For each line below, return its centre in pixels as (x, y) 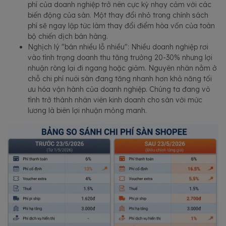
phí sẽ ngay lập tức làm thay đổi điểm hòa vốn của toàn (121, 26)
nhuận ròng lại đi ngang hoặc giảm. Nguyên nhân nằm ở (122, 68)
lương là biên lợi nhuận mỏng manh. (87, 110)
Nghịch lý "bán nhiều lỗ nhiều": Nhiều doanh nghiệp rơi (118, 47)
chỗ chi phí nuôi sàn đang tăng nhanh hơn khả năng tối (120, 79)
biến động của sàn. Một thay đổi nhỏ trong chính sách (118, 15)
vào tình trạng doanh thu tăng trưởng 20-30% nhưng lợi (120, 58)
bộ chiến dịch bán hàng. (68, 36)
